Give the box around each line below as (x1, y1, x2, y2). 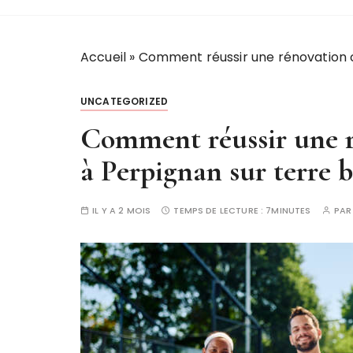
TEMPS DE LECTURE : (173, 204, 266, 217)
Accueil (80, 48, 127, 66)
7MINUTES (266, 204, 311, 217)
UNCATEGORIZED (80, 95, 168, 108)
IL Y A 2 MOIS (92, 204, 151, 217)
